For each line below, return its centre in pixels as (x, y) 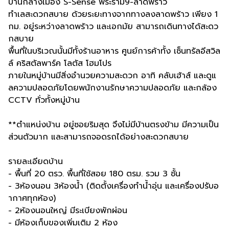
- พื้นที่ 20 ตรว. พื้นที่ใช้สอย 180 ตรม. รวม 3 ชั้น (94, 174)
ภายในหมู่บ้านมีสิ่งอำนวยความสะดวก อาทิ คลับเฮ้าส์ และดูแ (112, 75)
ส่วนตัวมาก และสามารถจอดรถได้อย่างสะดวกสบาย (98, 137)
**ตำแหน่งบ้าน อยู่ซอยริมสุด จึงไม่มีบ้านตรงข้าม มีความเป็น (113, 124)
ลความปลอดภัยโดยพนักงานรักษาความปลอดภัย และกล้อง (112, 88)
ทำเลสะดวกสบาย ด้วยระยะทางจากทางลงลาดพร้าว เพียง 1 (113, 14)
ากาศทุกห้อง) (32, 198)
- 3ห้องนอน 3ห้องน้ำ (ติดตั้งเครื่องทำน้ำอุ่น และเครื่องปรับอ (113, 186)
